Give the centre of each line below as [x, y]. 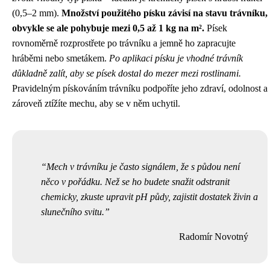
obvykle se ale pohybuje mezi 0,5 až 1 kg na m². [108, 28]
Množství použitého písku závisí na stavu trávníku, [165, 13]
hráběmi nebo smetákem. [61, 58]
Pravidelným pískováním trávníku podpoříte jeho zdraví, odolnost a [140, 88]
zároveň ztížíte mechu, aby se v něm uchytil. [96, 103]
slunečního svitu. [73, 212]
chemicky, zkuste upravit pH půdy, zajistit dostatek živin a [149, 197]
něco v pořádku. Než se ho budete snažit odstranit [135, 182]
